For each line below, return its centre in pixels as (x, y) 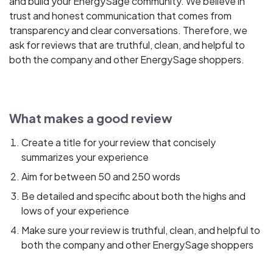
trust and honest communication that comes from (120, 16)
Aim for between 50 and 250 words (101, 177)
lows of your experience (75, 211)
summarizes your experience (85, 157)
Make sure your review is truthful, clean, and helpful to (141, 230)
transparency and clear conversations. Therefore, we (128, 30)
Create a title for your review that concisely (119, 143)
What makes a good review (91, 118)
